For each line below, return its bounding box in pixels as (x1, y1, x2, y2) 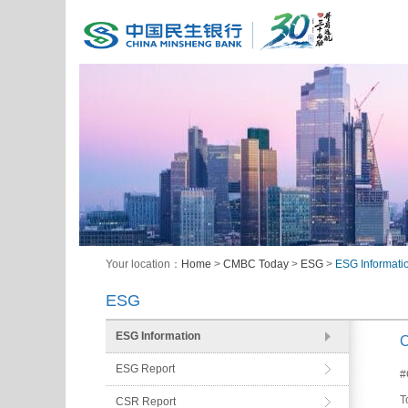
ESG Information (115, 330, 200, 342)
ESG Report (115, 362, 175, 375)
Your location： (106, 258, 182, 270)
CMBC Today (223, 258, 290, 270)
